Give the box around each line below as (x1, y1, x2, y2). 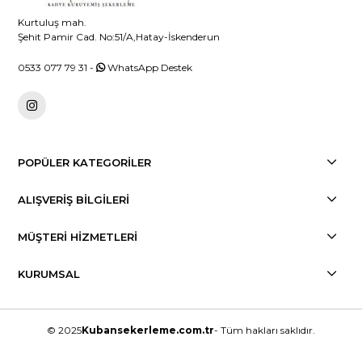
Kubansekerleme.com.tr (82, 324, 214, 337)
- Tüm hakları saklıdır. (214, 324, 315, 337)
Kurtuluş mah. (18, 16, 87, 29)
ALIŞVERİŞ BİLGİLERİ (18, 193, 130, 207)
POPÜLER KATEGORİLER (18, 156, 152, 170)
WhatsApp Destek (105, 61, 193, 74)
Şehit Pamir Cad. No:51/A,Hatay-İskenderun (18, 31, 221, 44)
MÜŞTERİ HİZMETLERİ (18, 230, 138, 244)
